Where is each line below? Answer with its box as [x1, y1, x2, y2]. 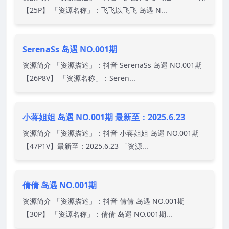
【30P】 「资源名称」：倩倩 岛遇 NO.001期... [22, 209, 172, 219]
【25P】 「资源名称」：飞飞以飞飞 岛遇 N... [22, 5, 167, 15]
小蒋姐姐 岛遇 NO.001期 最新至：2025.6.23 [22, 111, 185, 123]
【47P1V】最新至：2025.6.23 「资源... [22, 141, 148, 151]
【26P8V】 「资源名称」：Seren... [22, 73, 135, 83]
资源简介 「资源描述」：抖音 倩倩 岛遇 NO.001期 [22, 196, 185, 206]
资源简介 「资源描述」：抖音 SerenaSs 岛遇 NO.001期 [22, 60, 202, 70]
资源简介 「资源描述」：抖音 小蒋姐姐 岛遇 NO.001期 [22, 128, 199, 138]
